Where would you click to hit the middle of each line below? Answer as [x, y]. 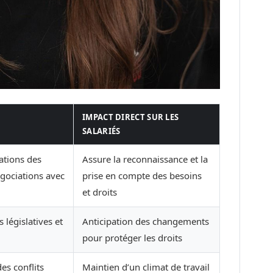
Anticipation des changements [146, 221]
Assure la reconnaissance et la [145, 159]
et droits [100, 192]
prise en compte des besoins [142, 175]
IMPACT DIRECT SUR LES [131, 117]
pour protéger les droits [132, 237]
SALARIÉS [101, 131]
